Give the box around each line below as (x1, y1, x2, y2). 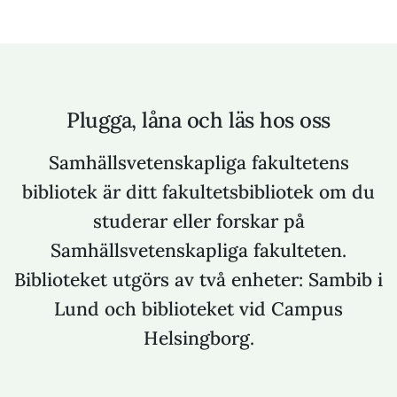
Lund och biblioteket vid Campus (54, 296, 343, 321)
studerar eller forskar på (92, 208, 305, 233)
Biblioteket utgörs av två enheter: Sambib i (14, 267, 383, 292)
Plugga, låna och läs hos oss (66, 105, 331, 134)
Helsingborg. (143, 325, 254, 350)
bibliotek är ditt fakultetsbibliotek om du (22, 179, 375, 204)
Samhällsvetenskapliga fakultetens (48, 150, 349, 175)
